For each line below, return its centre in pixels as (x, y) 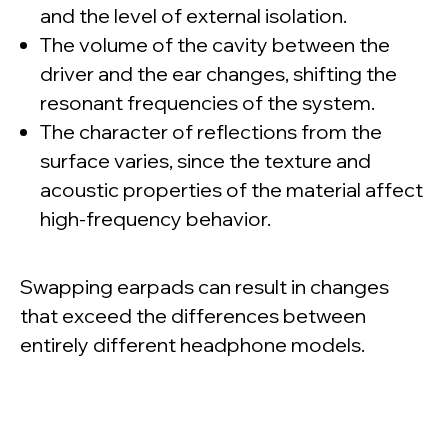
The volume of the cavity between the (215, 44)
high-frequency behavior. (155, 218)
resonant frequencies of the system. (207, 102)
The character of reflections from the (211, 131)
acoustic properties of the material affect (231, 189)
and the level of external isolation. (193, 15)
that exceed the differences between (193, 315)
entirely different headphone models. (192, 344)
